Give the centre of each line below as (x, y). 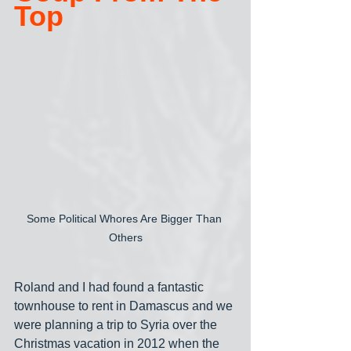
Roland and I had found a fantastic (110, 288)
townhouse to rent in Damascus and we (125, 306)
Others (125, 238)
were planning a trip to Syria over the (117, 325)
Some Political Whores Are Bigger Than (125, 219)
